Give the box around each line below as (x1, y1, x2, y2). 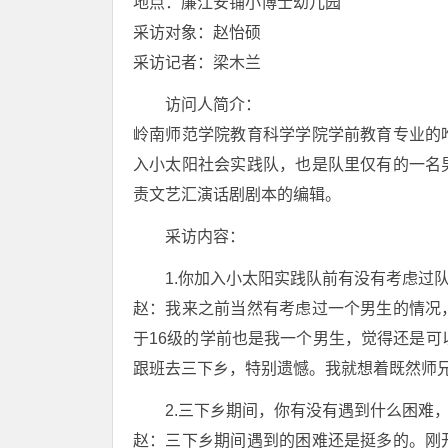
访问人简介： (165, 96, 261, 113)
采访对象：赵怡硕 (133, 24, 261, 41)
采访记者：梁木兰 (133, 54, 261, 71)
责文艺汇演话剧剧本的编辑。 (133, 186, 341, 203)
